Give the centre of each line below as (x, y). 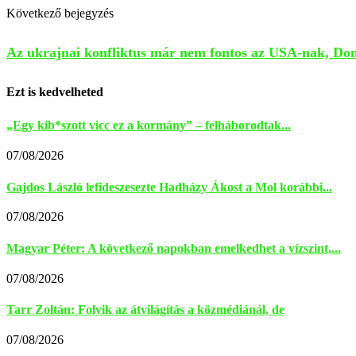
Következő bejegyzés (60, 13)
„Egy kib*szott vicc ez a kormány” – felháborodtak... (149, 126)
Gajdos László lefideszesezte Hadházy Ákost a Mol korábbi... (169, 187)
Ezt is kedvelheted (55, 91)
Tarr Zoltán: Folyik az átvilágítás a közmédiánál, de (145, 310)
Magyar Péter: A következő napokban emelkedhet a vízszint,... (174, 248)
